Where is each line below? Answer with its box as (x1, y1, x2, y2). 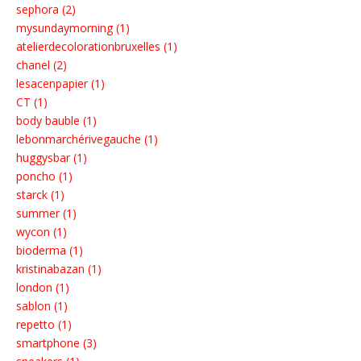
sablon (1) (16, 298, 68, 314)
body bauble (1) (16, 113, 97, 129)
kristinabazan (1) (16, 261, 102, 277)
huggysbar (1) (16, 150, 87, 166)
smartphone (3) (16, 335, 97, 351)
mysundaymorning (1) (16, 20, 130, 36)
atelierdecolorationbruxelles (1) (16, 39, 177, 55)
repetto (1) (16, 317, 72, 333)
